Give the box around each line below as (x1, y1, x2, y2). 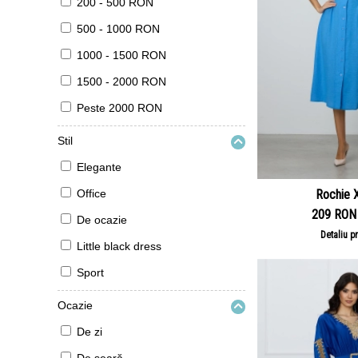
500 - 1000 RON (77, 22, 160, 35)
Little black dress (77, 240, 161, 253)
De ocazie (77, 213, 127, 226)
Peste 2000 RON (77, 101, 162, 114)
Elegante (77, 161, 121, 173)
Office (77, 187, 106, 200)
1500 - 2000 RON (77, 75, 166, 88)
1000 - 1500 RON (77, 49, 166, 62)
